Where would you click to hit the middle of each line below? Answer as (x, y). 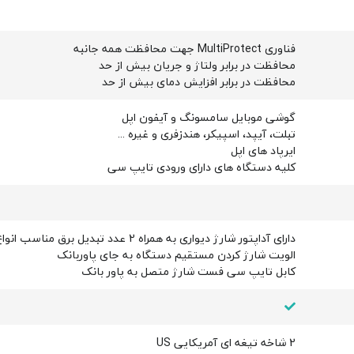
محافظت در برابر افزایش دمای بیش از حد (199, 81)
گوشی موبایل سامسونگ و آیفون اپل (209, 117)
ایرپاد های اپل (264, 150)
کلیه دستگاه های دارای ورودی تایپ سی (202, 167)
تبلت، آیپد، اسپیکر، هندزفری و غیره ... (207, 134)
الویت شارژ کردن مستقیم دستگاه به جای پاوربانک (177, 254)
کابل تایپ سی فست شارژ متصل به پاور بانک (189, 271)
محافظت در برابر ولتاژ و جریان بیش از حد (198, 65)
